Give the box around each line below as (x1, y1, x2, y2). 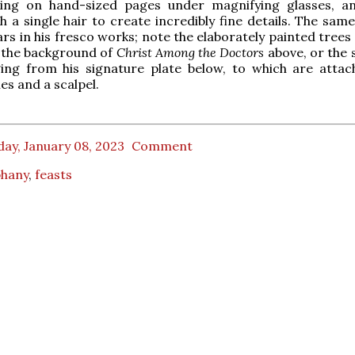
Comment (131, 137, 193, 154)
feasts (35, 166, 72, 182)
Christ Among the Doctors (116, 44, 265, 60)
